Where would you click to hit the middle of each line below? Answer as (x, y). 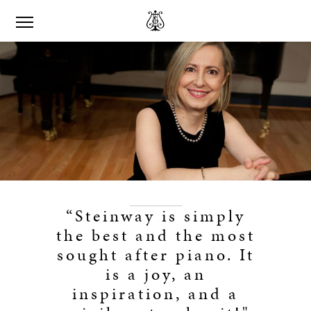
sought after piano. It (155, 255)
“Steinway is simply (155, 216)
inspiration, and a (155, 294)
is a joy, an (155, 274)
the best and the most (155, 235)
